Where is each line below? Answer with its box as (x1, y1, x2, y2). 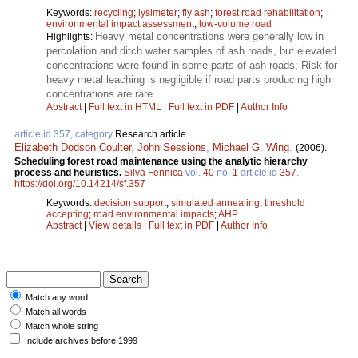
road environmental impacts (93, 209, 214, 221)
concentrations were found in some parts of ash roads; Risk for (46, 59, 337, 72)
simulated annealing (171, 197, 260, 209)
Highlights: (46, 31, 95, 43)
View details (89, 220, 144, 232)
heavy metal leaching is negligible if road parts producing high (46, 74, 331, 86)
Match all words (26, 307, 86, 317)
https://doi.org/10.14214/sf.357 (14, 178, 145, 190)
